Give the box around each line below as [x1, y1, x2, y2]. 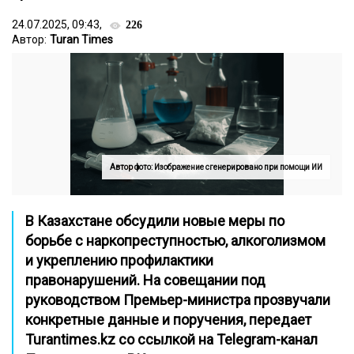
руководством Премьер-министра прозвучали [25, 292, 330, 308]
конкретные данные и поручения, [25, 311, 249, 328]
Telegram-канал [217, 331, 318, 348]
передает [249, 311, 311, 328]
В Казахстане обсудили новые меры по [25, 213, 284, 229]
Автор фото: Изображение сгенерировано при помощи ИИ [110, 163, 322, 171]
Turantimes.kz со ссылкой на [25, 331, 217, 348]
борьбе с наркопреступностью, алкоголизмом [25, 232, 326, 249]
